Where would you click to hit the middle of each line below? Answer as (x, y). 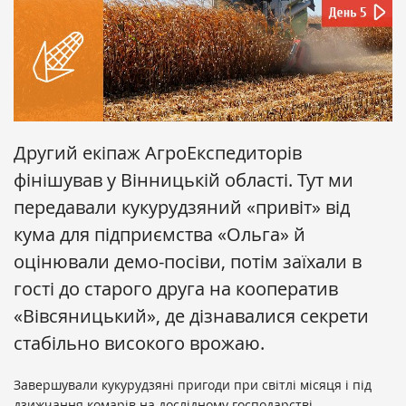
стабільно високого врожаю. (139, 343)
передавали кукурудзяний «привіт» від (182, 208)
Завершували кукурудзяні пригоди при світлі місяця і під (193, 385)
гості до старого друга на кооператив (176, 289)
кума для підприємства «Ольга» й (159, 235)
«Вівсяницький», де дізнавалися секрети (191, 316)
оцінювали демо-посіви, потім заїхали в (188, 262)
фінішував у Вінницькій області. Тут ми (184, 180)
